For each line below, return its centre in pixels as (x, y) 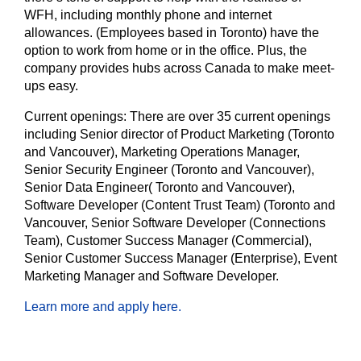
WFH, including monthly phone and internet (148, 15)
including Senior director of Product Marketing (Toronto (179, 134)
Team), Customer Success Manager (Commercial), (168, 241)
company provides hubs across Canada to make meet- (179, 68)
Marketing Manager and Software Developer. (151, 276)
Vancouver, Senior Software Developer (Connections (175, 223)
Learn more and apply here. (103, 307)
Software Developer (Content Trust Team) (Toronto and (180, 205)
